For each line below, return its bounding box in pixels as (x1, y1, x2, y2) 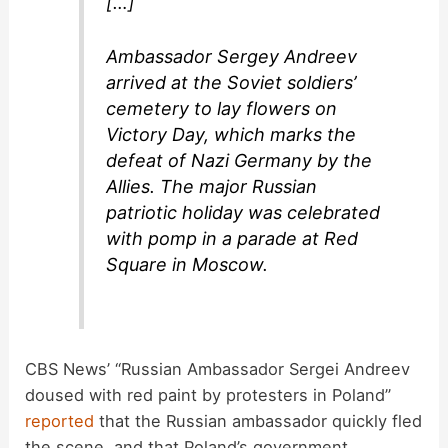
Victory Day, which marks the (106, 124, 357, 146)
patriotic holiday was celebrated (106, 202, 381, 224)
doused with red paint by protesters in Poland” (25, 385, 397, 406)
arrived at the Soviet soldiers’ (106, 72, 357, 94)
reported (25, 411, 95, 432)
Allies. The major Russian (106, 176, 318, 198)
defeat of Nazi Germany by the (106, 150, 373, 172)
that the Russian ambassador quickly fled (94, 411, 423, 432)
